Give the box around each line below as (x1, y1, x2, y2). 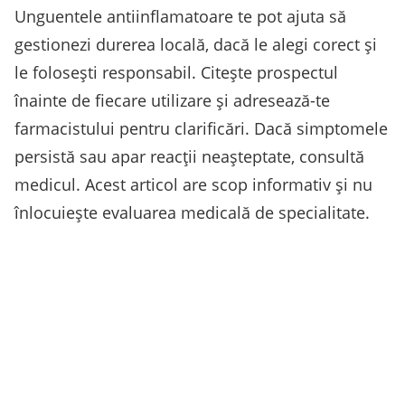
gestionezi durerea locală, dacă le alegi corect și (14, 33, 377, 55)
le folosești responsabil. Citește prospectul (14, 61, 338, 83)
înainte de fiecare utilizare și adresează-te (14, 89, 330, 111)
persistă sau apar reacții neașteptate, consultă (14, 145, 364, 167)
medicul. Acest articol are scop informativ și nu (14, 173, 372, 195)
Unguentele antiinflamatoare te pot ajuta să (14, 5, 346, 27)
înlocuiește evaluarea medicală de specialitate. (14, 201, 370, 223)
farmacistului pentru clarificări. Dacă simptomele (14, 117, 388, 139)
